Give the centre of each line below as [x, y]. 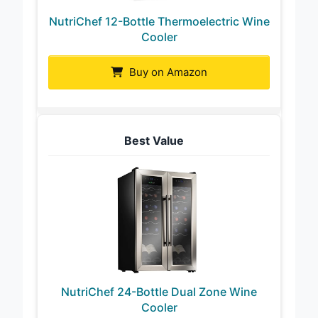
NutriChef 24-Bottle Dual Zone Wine [159, 291]
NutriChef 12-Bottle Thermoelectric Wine [159, 21]
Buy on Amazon [167, 72]
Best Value [154, 140]
